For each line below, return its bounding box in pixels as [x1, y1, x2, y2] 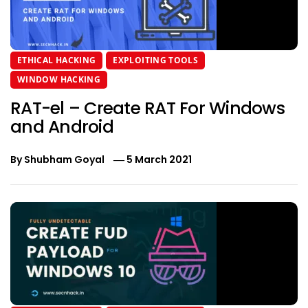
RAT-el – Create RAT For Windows [10, 96, 285, 120]
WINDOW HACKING [17, 73, 101, 85]
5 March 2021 [126, 152, 192, 166]
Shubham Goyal [24, 152, 104, 166]
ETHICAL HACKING [17, 54, 96, 66]
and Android [10, 114, 113, 139]
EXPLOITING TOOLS [113, 54, 199, 66]
